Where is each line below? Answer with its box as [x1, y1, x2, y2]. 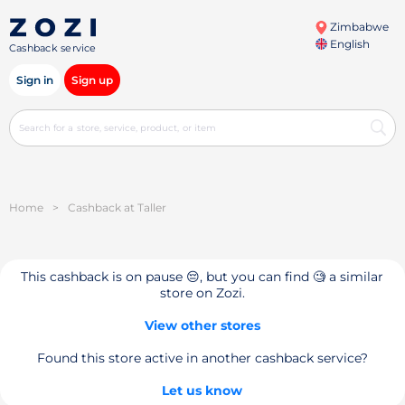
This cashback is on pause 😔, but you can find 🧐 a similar [21, 268, 384, 285]
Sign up [71, 73, 113, 87]
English [326, 37, 370, 51]
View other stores [144, 317, 260, 334]
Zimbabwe [326, 20, 389, 33]
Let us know [162, 382, 243, 399]
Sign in [16, 73, 53, 87]
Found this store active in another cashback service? [36, 350, 368, 366]
